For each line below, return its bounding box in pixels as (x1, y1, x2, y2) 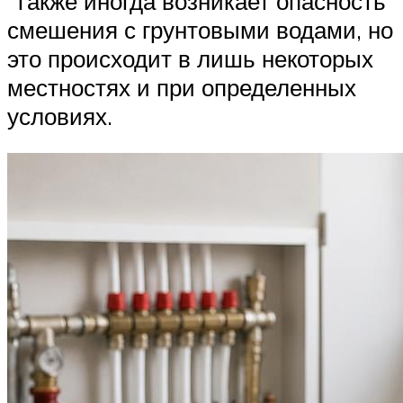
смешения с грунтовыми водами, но (7, 14, 393, 44)
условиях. (7, 101, 112, 130)
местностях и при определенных (7, 72, 356, 102)
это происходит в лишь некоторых (7, 43, 373, 73)
